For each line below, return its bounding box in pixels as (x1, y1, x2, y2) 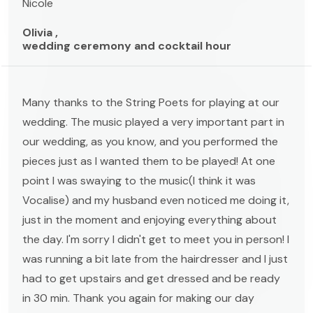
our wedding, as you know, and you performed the (22, 133, 278, 149)
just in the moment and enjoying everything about (22, 212, 277, 227)
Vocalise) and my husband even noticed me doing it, (22, 192, 289, 208)
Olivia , (22, 24, 58, 40)
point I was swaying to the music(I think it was (22, 173, 256, 188)
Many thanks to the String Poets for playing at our (22, 94, 279, 110)
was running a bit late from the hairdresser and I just (22, 251, 288, 266)
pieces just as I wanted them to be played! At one (22, 153, 275, 168)
